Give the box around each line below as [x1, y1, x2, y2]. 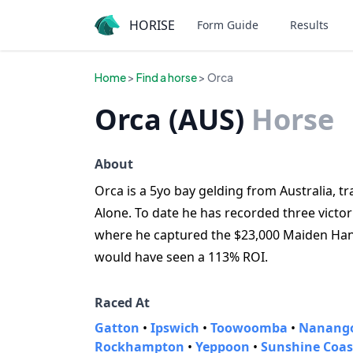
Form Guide [197, 17, 258, 32]
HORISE [129, 17, 175, 34]
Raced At [95, 294, 150, 311]
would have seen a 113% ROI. [95, 248, 268, 266]
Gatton [95, 319, 139, 336]
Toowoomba [210, 319, 288, 336]
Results [290, 17, 329, 32]
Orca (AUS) [95, 100, 244, 139]
